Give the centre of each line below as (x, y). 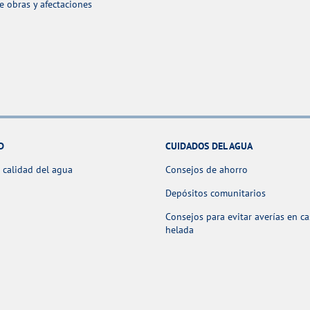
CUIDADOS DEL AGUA (209, 146)
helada (180, 229)
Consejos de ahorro (207, 169)
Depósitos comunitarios (216, 193)
